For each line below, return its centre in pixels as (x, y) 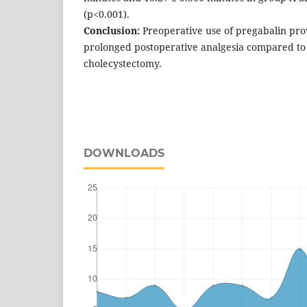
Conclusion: (112, 30)
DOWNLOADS (124, 153)
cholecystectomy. (123, 63)
